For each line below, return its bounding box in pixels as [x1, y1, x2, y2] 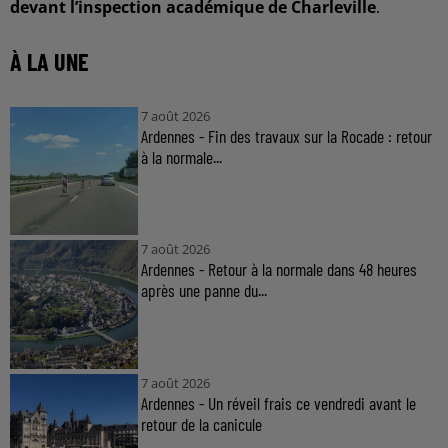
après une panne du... [140, 279, 267, 302]
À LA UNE [10, 47, 89, 76]
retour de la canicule [140, 412, 262, 435]
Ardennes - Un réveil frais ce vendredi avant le [140, 391, 416, 414]
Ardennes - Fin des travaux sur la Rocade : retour [140, 125, 432, 147]
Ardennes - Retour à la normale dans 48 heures [140, 258, 417, 281]
